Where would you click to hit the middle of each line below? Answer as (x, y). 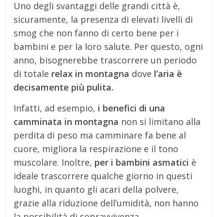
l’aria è (168, 73)
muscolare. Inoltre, (54, 162)
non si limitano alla (160, 121)
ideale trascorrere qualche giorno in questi (103, 176)
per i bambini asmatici (142, 162)
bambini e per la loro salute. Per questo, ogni (108, 46)
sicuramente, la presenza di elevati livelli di (103, 19)
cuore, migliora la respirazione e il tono (96, 148)
